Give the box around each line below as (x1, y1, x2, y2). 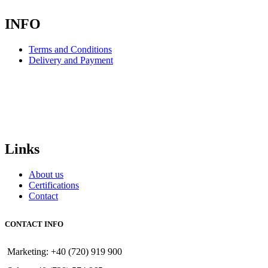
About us (29, 169, 63, 180)
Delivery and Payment (29, 55, 113, 66)
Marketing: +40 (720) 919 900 (7, 246, 122, 257)
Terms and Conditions (29, 44, 112, 55)
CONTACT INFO (5, 220, 63, 229)
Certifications (29, 180, 79, 191)
